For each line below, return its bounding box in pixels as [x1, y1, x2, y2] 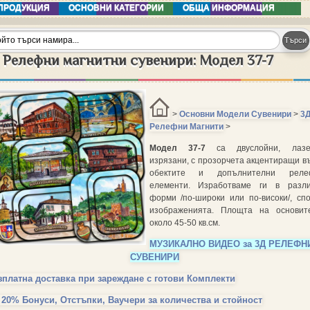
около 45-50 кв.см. [149, 217, 222, 228]
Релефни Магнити [149, 122, 224, 132]
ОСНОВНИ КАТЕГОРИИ [69, 3, 165, 12]
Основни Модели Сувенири [179, 109, 291, 120]
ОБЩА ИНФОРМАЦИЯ [183, 3, 275, 12]
